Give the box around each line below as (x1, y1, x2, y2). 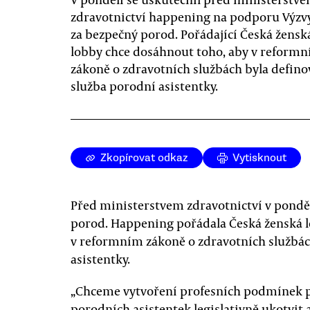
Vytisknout (232, 151, 286, 165)
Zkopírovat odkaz (100, 151, 188, 165)
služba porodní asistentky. (71, 77, 218, 94)
